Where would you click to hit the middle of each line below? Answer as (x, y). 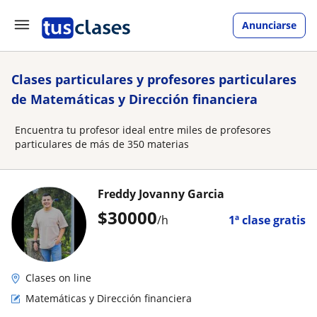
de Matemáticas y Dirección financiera (134, 99)
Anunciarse (269, 25)
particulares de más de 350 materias (102, 144)
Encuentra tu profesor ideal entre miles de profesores (143, 130)
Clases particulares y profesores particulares (154, 79)
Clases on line (58, 278)
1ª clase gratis (267, 220)
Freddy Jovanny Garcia (161, 194)
